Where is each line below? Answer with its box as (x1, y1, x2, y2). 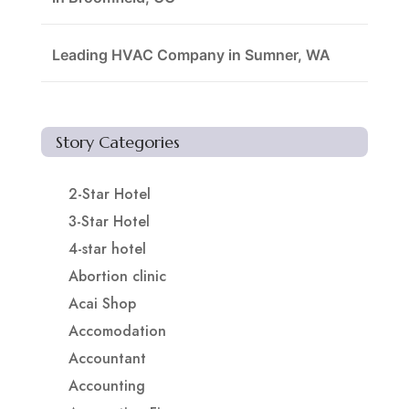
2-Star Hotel (68, 184, 151, 205)
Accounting (68, 375, 145, 397)
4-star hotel (68, 238, 146, 260)
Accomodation (68, 320, 166, 342)
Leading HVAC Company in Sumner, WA (51, 46, 330, 65)
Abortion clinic (68, 266, 166, 288)
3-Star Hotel (68, 211, 150, 233)
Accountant (68, 348, 146, 370)
